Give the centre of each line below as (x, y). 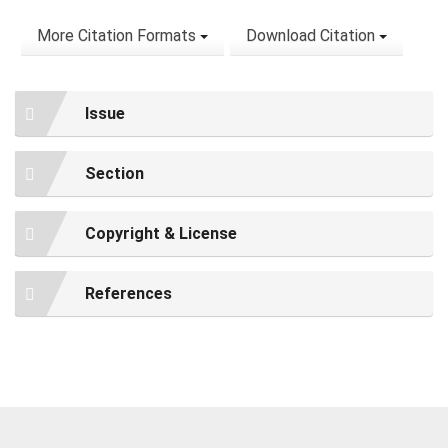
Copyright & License (161, 234)
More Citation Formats (118, 36)
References (128, 294)
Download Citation (312, 36)
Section (114, 174)
